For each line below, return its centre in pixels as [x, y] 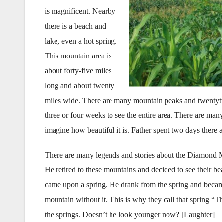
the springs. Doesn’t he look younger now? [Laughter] [130, 214]
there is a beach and [75, 26]
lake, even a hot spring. [81, 41]
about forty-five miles [78, 71]
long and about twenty [80, 85]
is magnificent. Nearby [80, 11]
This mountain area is [78, 56]
